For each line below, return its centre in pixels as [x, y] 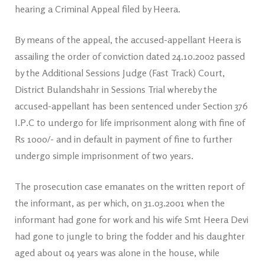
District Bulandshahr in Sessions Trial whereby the [116, 89]
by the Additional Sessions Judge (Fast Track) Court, [120, 73]
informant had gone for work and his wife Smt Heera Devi [132, 219]
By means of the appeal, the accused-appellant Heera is [128, 40]
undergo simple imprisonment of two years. [104, 156]
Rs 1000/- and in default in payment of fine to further [124, 139]
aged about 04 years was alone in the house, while [117, 253]
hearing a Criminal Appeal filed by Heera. [98, 9]
